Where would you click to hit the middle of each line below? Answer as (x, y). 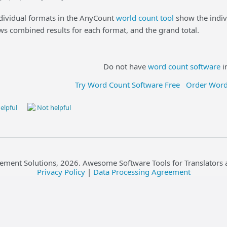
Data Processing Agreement (142, 172)
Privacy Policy (61, 172)
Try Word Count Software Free (127, 85)
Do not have (126, 66)
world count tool (145, 18)
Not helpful (53, 107)
